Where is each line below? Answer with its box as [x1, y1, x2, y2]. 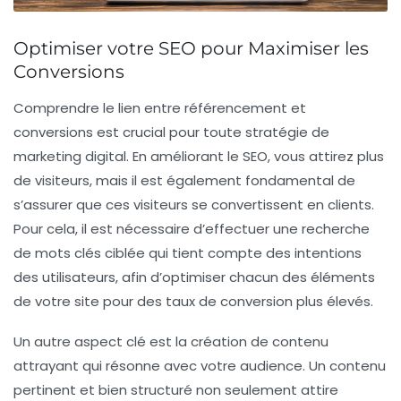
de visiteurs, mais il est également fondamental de [13, 171, 355, 191]
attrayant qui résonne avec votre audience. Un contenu [13, 356, 386, 376]
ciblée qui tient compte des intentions [101, 243, 362, 263]
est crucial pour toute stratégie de [93, 123, 329, 142]
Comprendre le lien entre [13, 98, 184, 118]
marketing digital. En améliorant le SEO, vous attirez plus [13, 147, 384, 166]
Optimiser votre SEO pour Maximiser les [13, 38, 369, 60]
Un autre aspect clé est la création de [13, 332, 272, 352]
